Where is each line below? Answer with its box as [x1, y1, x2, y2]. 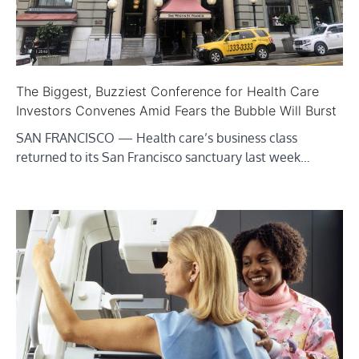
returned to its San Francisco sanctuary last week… [16, 148, 310, 165]
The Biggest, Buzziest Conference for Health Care [16, 83, 319, 99]
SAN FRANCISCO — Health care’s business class [16, 129, 297, 146]
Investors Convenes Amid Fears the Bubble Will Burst [16, 102, 337, 119]
